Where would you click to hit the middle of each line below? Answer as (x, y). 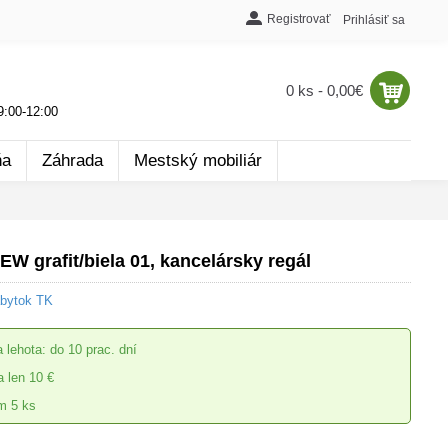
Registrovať (299, 18)
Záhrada (72, 160)
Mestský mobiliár (198, 160)
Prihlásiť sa (374, 20)
